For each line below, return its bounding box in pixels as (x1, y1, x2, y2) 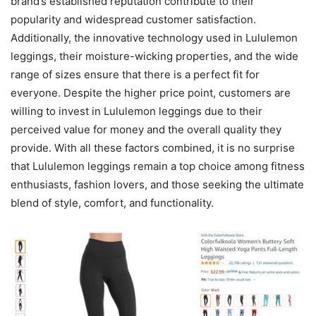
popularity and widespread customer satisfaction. (11, 12, 256, 26)
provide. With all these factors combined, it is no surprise (11, 140, 295, 154)
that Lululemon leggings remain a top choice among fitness (11, 159, 305, 173)
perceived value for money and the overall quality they (11, 122, 281, 136)
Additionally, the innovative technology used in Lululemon (11, 30, 298, 44)
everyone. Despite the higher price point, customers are (11, 85, 291, 99)
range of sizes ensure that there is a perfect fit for (11, 67, 260, 81)
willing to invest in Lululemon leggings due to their (11, 104, 262, 118)
